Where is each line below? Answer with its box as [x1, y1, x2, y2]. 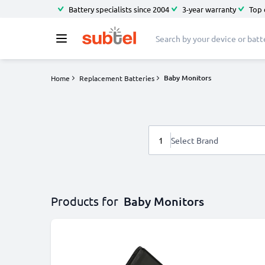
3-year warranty [182, 4, 236, 14]
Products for [51, 193, 118, 208]
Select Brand [171, 135, 218, 146]
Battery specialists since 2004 [69, 4, 169, 14]
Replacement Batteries [79, 73, 154, 83]
